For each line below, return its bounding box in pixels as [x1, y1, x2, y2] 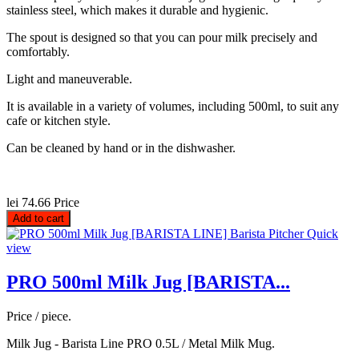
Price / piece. [6, 309, 71, 324]
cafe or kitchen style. [6, 114, 111, 128]
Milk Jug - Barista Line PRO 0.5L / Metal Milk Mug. [6, 337, 275, 351]
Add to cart [13, 212, 64, 225]
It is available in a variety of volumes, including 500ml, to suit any [6, 99, 339, 114]
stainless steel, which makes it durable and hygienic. [6, 3, 268, 18]
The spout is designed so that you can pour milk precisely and [6, 30, 317, 45]
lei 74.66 [6, 196, 50, 210]
